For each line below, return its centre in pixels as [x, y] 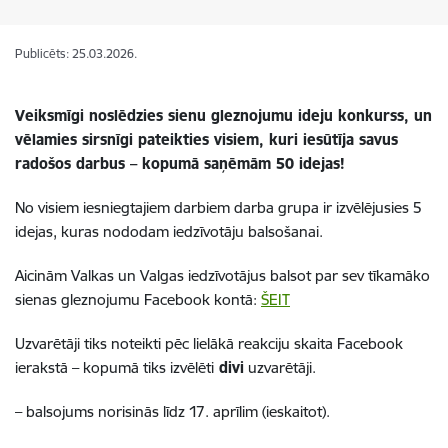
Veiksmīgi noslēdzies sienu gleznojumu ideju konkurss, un [223, 115]
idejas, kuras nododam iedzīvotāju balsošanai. [169, 231]
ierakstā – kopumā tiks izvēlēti [114, 367]
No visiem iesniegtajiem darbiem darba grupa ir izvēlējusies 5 [218, 207]
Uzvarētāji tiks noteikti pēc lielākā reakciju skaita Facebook [209, 343]
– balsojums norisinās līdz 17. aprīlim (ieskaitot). [172, 411]
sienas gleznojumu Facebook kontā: [138, 299]
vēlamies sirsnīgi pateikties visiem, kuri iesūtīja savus [206, 139]
